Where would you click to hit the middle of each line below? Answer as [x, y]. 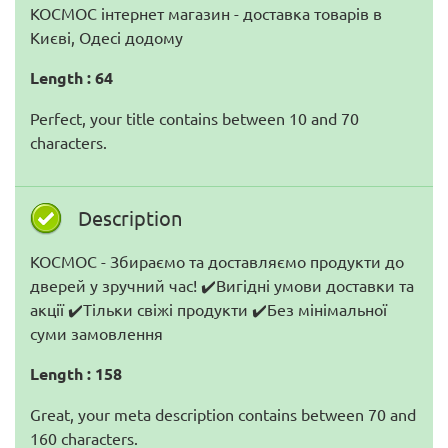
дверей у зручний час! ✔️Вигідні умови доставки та [222, 285]
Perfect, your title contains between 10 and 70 [194, 118]
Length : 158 [76, 373]
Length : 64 [71, 77]
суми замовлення [96, 333]
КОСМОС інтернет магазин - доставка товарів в [206, 13]
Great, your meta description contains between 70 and [223, 414]
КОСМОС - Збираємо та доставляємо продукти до [217, 261]
